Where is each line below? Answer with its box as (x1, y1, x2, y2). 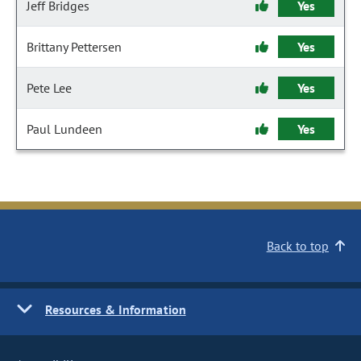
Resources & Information (45, 301, 186, 317)
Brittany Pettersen (27, 39, 122, 55)
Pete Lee (27, 80, 72, 96)
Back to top (266, 238, 329, 254)
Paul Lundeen (27, 121, 102, 137)
